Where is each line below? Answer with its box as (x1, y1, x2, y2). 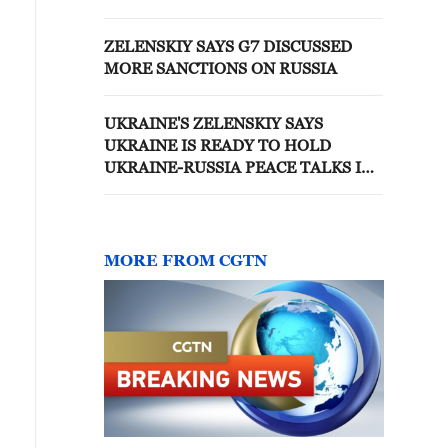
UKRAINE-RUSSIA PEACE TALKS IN (104, 158, 373, 176)
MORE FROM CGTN (104, 251, 267, 269)
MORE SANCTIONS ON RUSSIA (104, 59, 337, 77)
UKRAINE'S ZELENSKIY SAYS (104, 114, 323, 132)
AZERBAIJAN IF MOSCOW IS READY (104, 180, 379, 198)
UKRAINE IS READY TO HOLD (104, 136, 331, 154)
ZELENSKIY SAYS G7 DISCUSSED (104, 37, 238, 55)
